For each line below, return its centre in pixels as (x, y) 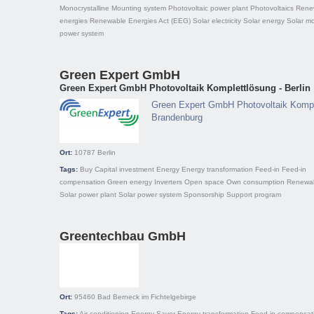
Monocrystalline (84, 8)
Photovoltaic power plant (208, 8)
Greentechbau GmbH (123, 236)
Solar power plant (88, 194)
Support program (254, 194)
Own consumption (255, 182)
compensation (82, 182)
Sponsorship (204, 194)
